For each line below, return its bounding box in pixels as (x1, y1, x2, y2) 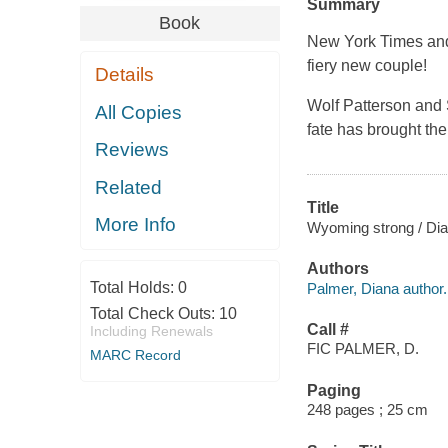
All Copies (95, 101, 183, 123)
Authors (306, 260, 369, 278)
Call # (306, 320, 349, 338)
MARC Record (89, 346, 181, 363)
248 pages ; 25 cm (306, 401, 428, 419)
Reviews (95, 139, 170, 161)
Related (95, 176, 163, 198)
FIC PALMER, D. (306, 340, 419, 358)
